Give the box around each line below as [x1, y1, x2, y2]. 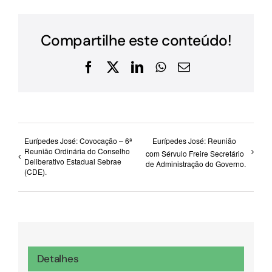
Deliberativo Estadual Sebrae [24, 156, 121, 167]
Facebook [93, 59, 141, 73]
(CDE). [24, 166, 47, 177]
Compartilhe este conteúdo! [40, 30, 232, 50]
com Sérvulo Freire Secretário [145, 148, 244, 159]
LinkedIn [142, 59, 188, 73]
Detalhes [36, 251, 79, 265]
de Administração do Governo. [145, 158, 246, 169]
